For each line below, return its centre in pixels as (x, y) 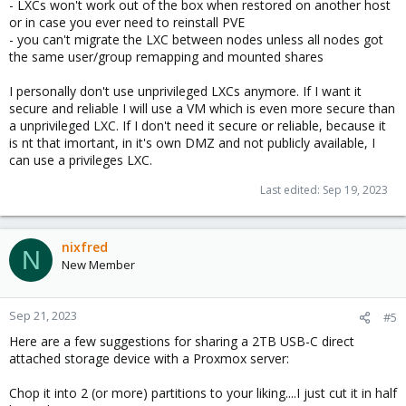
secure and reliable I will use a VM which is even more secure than (202, 108)
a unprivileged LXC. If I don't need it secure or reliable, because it (198, 126)
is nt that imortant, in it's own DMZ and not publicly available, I (192, 143)
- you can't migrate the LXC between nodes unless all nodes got (196, 39)
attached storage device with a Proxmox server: (149, 358)
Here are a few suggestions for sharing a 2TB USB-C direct (182, 341)
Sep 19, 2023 (355, 190)
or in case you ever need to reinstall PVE (127, 22)
